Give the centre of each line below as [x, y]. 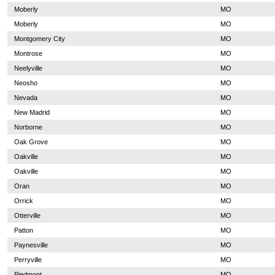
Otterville [27, 215]
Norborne [28, 127]
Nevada [25, 98]
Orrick [23, 201]
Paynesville [31, 245]
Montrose [28, 53]
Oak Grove [31, 142]
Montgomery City [39, 39]
